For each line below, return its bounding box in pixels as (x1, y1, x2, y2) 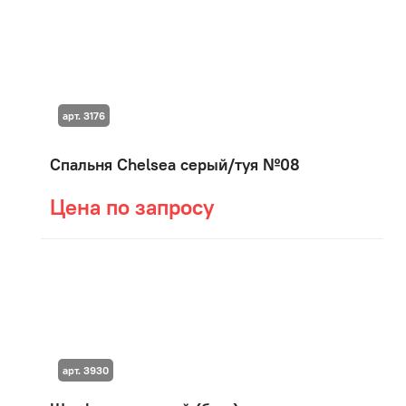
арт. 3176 (62, 109, 105, 123)
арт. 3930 (62, 362, 109, 377)
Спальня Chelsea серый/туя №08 (50, 154, 300, 175)
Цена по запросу (50, 193, 214, 220)
